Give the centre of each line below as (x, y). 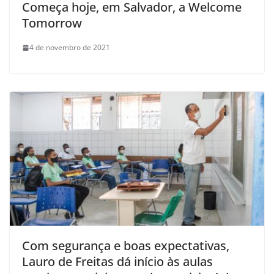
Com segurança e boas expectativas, (126, 246)
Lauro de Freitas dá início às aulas (117, 262)
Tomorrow (52, 23)
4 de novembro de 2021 (70, 48)
